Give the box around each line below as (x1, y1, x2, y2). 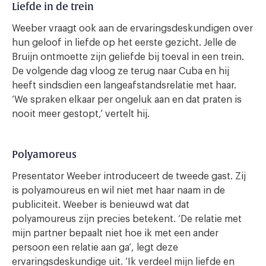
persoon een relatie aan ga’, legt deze (12, 243, 178, 253)
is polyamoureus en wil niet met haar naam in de (12, 186, 225, 196)
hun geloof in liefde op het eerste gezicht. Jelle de (12, 38, 236, 48)
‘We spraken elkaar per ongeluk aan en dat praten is (12, 95, 242, 105)
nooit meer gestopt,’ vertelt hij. (12, 109, 150, 119)
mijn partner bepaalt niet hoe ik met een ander (12, 229, 218, 239)
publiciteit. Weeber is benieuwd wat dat (12, 200, 189, 210)
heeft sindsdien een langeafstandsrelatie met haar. (12, 81, 236, 91)
